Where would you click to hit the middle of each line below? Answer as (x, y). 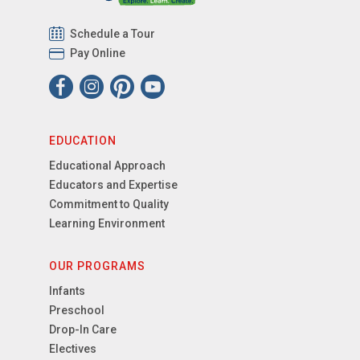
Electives (73, 349)
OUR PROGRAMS (98, 266)
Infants (67, 291)
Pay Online (98, 53)
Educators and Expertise (114, 185)
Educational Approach (108, 166)
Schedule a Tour (113, 34)
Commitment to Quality (109, 205)
